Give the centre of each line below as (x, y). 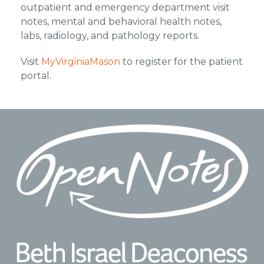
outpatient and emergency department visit (125, 7)
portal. (36, 76)
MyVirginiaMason (80, 62)
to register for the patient (181, 62)
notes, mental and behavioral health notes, (121, 22)
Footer (34, 128)
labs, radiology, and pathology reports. (110, 36)
